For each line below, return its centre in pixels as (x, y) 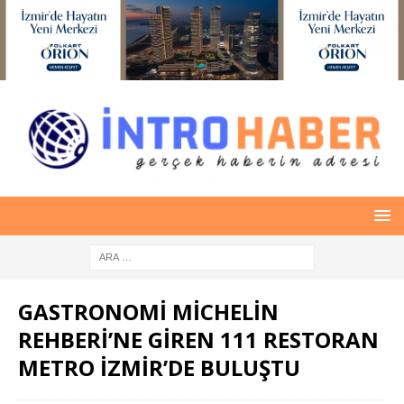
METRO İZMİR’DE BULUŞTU (159, 367)
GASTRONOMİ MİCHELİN (148, 311)
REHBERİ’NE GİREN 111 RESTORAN (198, 339)
